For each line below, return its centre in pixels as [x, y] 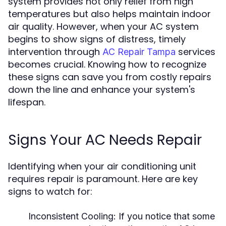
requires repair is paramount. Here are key [103, 179]
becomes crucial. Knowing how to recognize [107, 64]
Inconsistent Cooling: [72, 216]
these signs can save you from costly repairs [110, 77]
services [195, 52]
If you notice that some [165, 216]
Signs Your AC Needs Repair [105, 140]
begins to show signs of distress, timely [97, 39]
